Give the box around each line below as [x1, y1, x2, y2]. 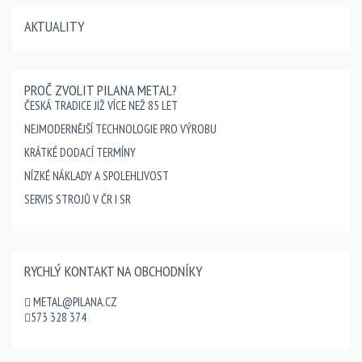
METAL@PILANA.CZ [33, 293, 117, 309]
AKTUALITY [24, 16, 84, 36]
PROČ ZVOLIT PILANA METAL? [24, 80, 177, 99]
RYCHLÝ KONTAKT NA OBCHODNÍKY [24, 261, 202, 280]
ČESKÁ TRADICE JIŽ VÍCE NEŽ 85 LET [24, 97, 178, 113]
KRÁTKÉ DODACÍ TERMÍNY [24, 144, 136, 160]
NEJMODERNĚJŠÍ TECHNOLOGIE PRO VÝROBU [24, 120, 217, 137]
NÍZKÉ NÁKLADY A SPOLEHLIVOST [24, 167, 169, 183]
